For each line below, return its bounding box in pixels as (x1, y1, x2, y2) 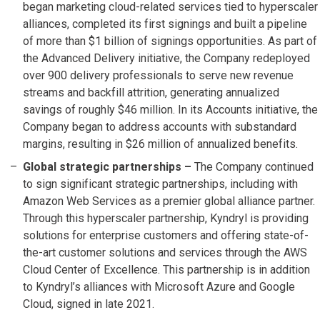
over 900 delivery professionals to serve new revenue (23, 69, 294, 83)
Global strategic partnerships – (23, 160, 194, 174)
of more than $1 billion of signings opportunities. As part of (23, 34, 317, 49)
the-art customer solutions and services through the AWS (23, 246, 307, 260)
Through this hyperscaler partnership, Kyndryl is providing (23, 211, 309, 226)
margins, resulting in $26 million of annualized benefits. (23, 137, 298, 151)
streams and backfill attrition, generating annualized (23, 86, 279, 100)
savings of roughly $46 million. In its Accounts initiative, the (23, 103, 318, 117)
